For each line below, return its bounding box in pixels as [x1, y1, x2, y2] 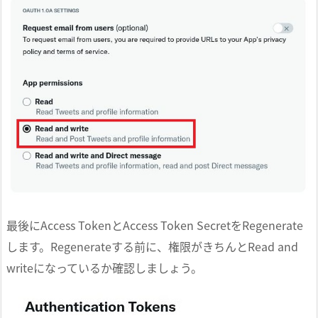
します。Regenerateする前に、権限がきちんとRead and [6, 237, 298, 255]
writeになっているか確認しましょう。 [6, 258, 202, 276]
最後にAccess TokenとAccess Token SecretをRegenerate [6, 216, 303, 234]
